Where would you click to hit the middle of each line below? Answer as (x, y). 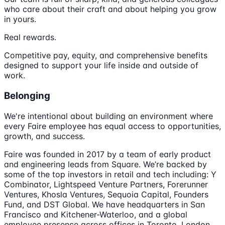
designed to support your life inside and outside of (101, 66)
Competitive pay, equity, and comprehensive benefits (106, 55)
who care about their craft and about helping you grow (110, 9)
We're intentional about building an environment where (108, 116)
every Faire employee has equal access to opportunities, (113, 126)
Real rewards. (30, 37)
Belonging (27, 96)
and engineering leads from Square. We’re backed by (105, 164)
